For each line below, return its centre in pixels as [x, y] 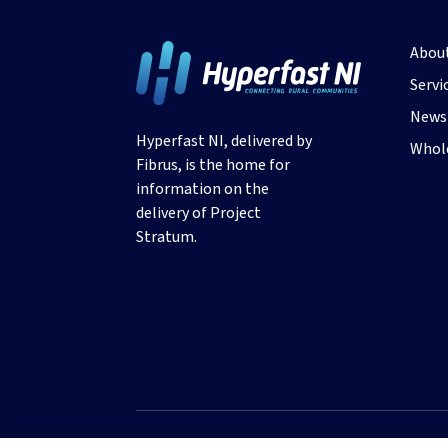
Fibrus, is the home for [213, 165]
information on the [202, 189]
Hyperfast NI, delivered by [224, 141]
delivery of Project [198, 213]
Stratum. [166, 237]
